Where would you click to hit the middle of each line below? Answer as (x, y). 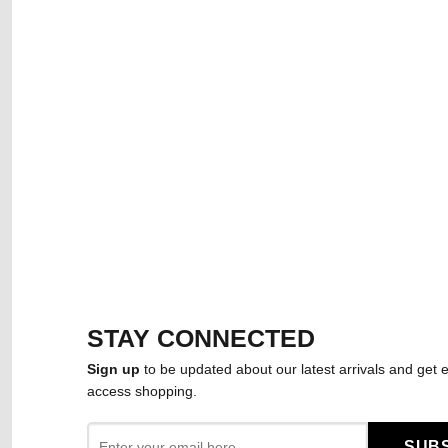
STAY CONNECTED (201, 338)
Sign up (113, 369)
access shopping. (142, 391)
